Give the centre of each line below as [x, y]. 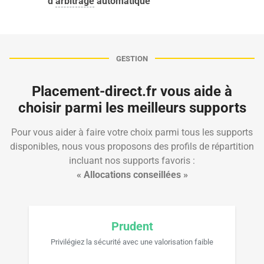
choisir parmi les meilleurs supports [132, 108]
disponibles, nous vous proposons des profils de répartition [132, 146]
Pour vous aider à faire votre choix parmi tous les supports [132, 132]
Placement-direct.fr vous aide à [132, 91]
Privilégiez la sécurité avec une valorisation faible [132, 242]
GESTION [132, 58]
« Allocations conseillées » [132, 174]
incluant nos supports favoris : [132, 160]
